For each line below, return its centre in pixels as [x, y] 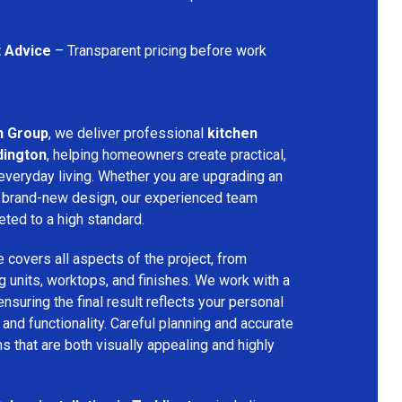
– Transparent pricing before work [159, 50]
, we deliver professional [128, 133]
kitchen [232, 133]
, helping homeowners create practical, [166, 154]
